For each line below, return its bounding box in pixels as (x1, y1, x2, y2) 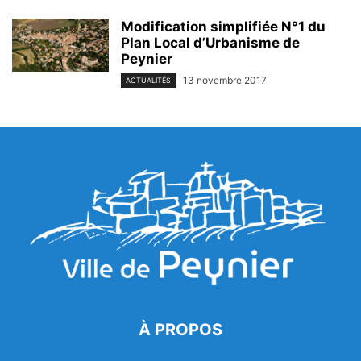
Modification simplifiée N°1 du (121, 18, 326, 35)
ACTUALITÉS (126, 76, 171, 85)
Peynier (121, 50, 172, 67)
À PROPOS (139, 320, 222, 340)
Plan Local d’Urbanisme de (121, 34, 300, 51)
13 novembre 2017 (183, 73, 267, 86)
